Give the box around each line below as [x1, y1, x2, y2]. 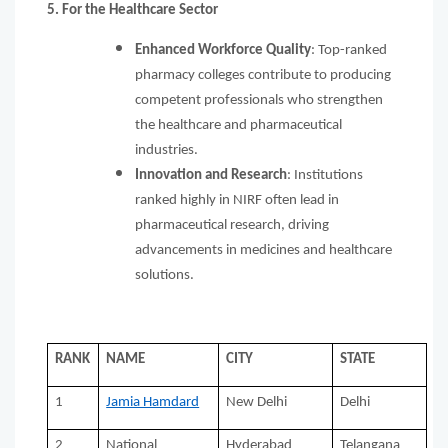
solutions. [135, 267, 197, 283]
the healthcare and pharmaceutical [135, 117, 342, 133]
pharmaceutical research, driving [135, 217, 329, 233]
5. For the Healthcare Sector [47, 2, 218, 18]
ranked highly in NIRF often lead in [135, 192, 339, 208]
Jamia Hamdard [106, 395, 200, 411]
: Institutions [287, 167, 363, 183]
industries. [135, 142, 201, 158]
